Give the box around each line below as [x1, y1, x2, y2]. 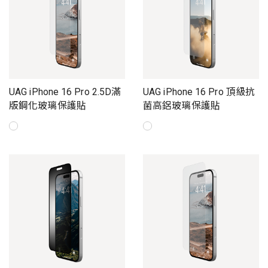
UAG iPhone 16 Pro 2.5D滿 [9, 86, 121, 98]
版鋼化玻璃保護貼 [9, 100, 86, 112]
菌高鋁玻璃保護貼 [143, 100, 220, 112]
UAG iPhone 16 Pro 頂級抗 [143, 86, 255, 98]
